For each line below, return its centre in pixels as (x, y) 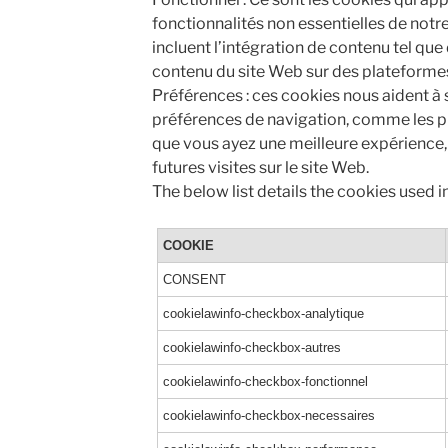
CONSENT (194, 279)
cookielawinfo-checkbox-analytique (263, 313)
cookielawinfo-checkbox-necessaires (268, 415)
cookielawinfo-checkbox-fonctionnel (265, 381)
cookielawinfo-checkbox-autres (251, 347)
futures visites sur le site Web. (260, 167)
